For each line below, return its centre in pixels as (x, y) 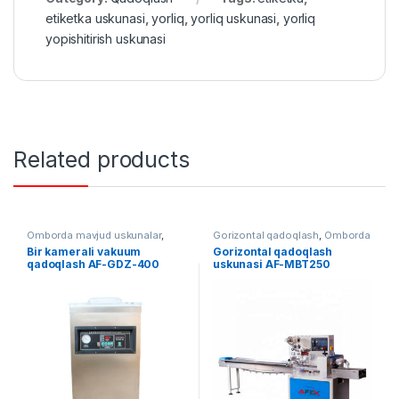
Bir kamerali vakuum (84, 251)
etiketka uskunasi (95, 19)
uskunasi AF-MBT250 (271, 264)
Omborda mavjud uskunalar (94, 236)
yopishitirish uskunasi (106, 39)
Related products (102, 160)
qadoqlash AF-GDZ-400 (93, 264)
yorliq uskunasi (234, 19)
